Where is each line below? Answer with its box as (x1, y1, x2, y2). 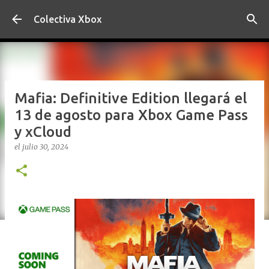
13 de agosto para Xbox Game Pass (14, 107, 248, 123)
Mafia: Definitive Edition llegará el (14, 90, 247, 106)
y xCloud (14, 124, 71, 140)
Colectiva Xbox (34, 14, 101, 25)
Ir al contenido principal (83, 10, 186, 20)
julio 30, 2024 (22, 142, 68, 151)
